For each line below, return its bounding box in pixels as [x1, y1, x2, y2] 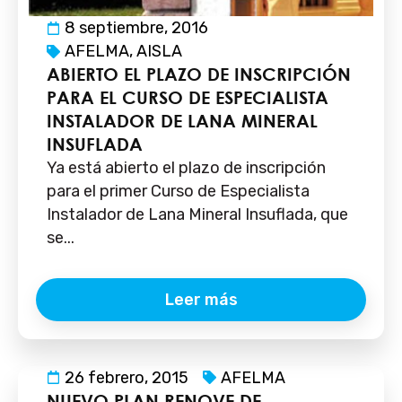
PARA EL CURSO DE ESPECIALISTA [47, 87, 328, 108]
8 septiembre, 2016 [65, 18, 208, 38]
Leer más [164, 289, 238, 310]
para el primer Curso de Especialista [47, 181, 310, 201]
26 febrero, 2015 [65, 367, 188, 388]
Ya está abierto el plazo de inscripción [47, 158, 326, 178]
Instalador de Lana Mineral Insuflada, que [47, 205, 348, 224]
